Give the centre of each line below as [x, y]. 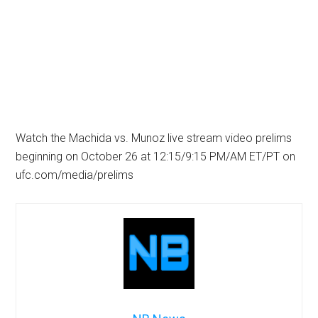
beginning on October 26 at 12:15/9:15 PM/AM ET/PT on [156, 156]
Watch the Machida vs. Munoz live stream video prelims [154, 138]
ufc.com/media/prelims [75, 175]
